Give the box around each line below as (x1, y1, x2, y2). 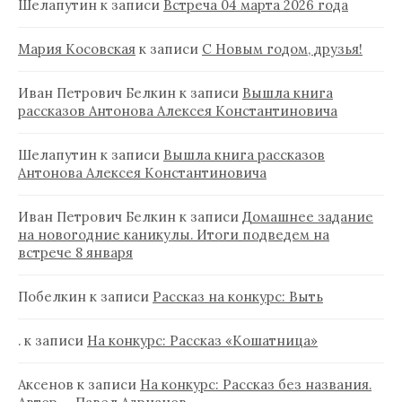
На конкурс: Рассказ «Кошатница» (87, 332, 318, 350)
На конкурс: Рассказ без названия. (140, 376, 371, 394)
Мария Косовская (18, 40, 135, 58)
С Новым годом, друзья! (202, 40, 363, 58)
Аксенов (18, 376, 74, 394)
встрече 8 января (18, 244, 133, 262)
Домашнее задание (242, 208, 373, 226)
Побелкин (18, 288, 86, 306)
